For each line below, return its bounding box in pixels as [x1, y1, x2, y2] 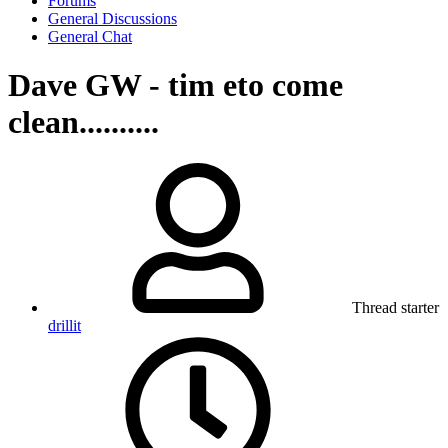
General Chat [48, 28, 132, 45]
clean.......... [8, 104, 159, 141]
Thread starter [352, 298, 439, 316]
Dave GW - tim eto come [8, 67, 343, 104]
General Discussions [48, 10, 177, 27]
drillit [48, 316, 81, 334]
